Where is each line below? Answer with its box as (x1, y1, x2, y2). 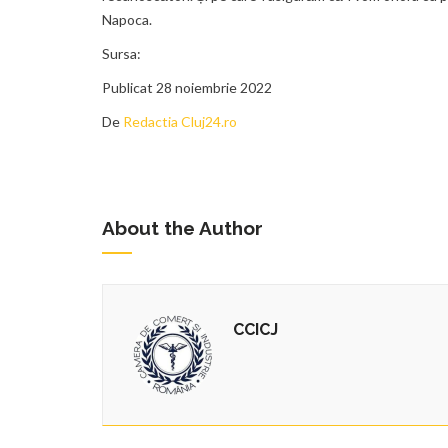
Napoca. (102, 11, 152, 29)
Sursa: (102, 45, 141, 63)
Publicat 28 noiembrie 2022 (102, 79, 272, 97)
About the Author (102, 217, 263, 240)
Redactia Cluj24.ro (123, 113, 237, 131)
